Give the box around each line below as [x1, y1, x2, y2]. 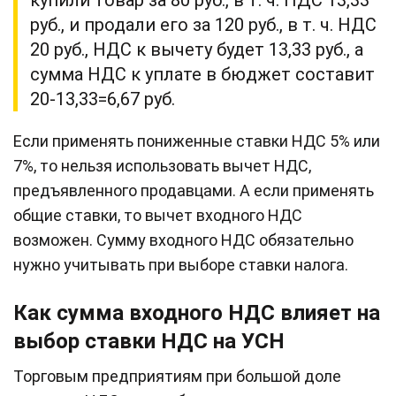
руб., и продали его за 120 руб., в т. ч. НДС [30, 13, 377, 35]
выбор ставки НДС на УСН [13, 329, 285, 354]
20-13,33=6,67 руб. [30, 88, 179, 110]
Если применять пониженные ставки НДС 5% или [13, 131, 380, 150]
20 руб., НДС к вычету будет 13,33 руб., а [30, 38, 363, 60]
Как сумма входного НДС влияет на [13, 301, 380, 326]
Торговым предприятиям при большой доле [13, 366, 341, 385]
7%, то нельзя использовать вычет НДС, [13, 156, 311, 175]
